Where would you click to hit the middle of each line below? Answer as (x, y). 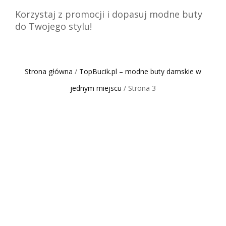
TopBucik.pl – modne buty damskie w (140, 71)
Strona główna (49, 71)
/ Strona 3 (139, 88)
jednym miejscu (96, 88)
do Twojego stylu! (53, 26)
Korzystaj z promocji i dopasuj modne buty (109, 14)
